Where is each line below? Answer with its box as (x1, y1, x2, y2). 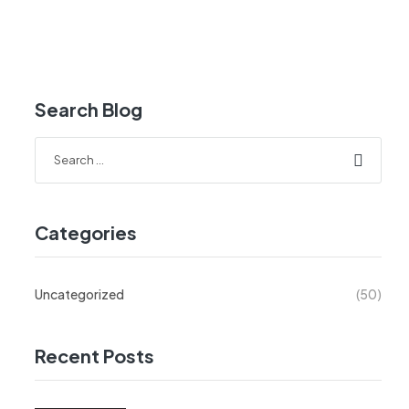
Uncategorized (35, 286, 124, 303)
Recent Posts (35, 344, 154, 368)
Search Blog (35, 98, 142, 121)
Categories (35, 221, 137, 245)
